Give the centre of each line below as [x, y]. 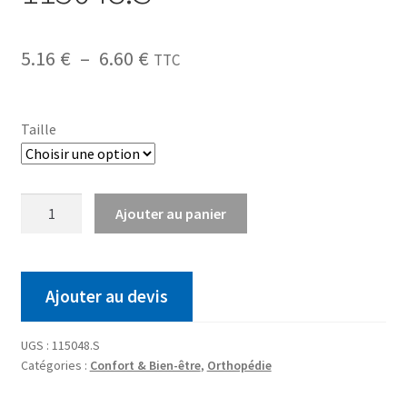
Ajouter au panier [171, 213]
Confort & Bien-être [145, 366]
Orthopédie [239, 366]
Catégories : [55, 366]
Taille [38, 129]
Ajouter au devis [106, 297]
